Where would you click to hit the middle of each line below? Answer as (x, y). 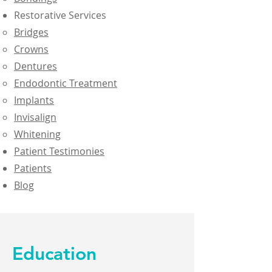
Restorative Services (60, 15)
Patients (33, 168)
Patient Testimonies (59, 151)
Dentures (36, 66)
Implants (34, 100)
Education (54, 254)
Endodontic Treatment (66, 83)
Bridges (31, 32)
